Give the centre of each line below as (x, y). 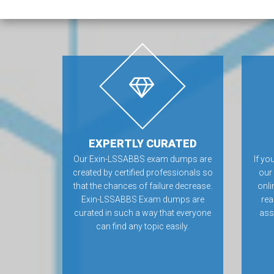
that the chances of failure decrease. (143, 186)
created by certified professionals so (143, 172)
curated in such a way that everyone (143, 213)
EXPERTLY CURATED (143, 143)
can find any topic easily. (143, 226)
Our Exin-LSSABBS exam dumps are (143, 159)
